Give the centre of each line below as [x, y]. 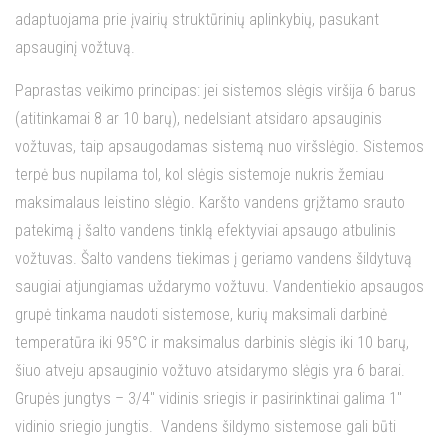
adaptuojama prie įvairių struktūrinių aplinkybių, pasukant [197, 19]
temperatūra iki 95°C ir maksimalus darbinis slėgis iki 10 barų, [212, 342]
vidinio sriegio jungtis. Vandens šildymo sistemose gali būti [205, 426]
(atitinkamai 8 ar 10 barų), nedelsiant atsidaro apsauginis [198, 118]
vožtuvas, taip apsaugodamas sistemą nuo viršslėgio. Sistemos [219, 146]
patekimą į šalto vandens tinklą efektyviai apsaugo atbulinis [205, 230]
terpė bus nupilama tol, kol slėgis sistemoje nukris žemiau [199, 174]
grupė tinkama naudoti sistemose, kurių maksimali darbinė [201, 314]
